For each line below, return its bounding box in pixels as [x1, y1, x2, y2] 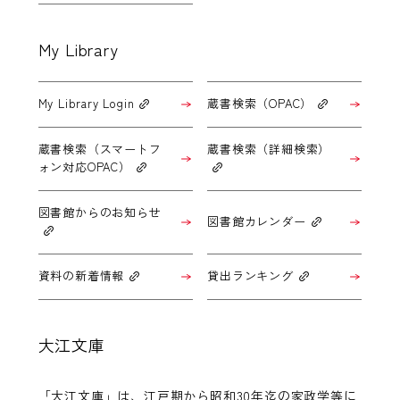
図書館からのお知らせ [37, 203, 162, 221]
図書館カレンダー [207, 212, 306, 229]
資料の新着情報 [37, 266, 125, 284]
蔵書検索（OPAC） [207, 94, 313, 112]
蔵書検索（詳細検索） [207, 139, 331, 157]
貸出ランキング [207, 266, 294, 284]
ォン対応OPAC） [37, 157, 131, 175]
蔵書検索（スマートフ [37, 139, 162, 157]
